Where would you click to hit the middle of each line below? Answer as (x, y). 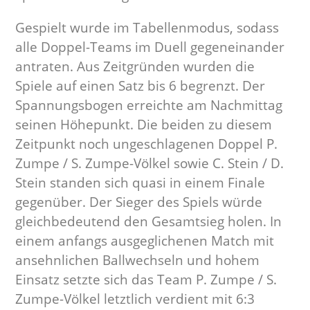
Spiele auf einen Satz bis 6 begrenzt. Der (140, 86)
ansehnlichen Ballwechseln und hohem (138, 260)
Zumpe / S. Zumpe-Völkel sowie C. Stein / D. (150, 163)
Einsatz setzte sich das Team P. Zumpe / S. (146, 280)
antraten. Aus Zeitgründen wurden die (135, 66)
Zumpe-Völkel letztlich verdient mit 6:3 (135, 299)
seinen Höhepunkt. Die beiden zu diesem (144, 125)
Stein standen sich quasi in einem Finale (140, 183)
